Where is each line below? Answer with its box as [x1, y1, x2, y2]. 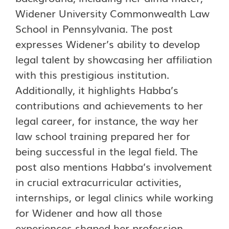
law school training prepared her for [15, 128, 190, 143]
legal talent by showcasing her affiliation [15, 51, 212, 66]
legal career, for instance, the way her [15, 112, 198, 128]
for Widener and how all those [15, 204, 162, 220]
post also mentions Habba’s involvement [15, 158, 212, 174]
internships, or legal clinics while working [15, 189, 213, 204]
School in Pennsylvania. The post [15, 20, 173, 36]
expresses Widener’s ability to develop [15, 36, 200, 51]
